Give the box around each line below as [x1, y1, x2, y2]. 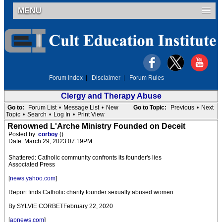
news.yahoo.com [10, 175, 55, 182]
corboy [38, 131, 59, 138]
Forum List [28, 104, 56, 111]
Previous [170, 104, 194, 111]
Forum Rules [129, 74, 164, 81]
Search [27, 111, 47, 118]
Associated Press [8, 161, 55, 168]
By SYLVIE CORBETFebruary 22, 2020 [8, 203, 113, 210]
